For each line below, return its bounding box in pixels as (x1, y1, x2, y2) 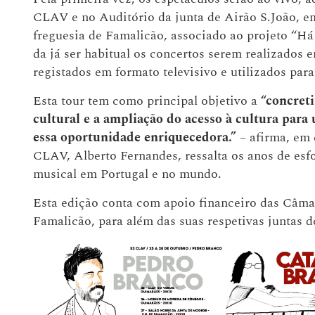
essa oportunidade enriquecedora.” (33, 127, 236, 147)
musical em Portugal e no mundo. (33, 164, 221, 184)
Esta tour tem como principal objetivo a (33, 91, 257, 110)
